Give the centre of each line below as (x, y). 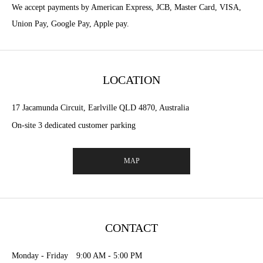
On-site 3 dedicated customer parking (74, 125)
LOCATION (131, 80)
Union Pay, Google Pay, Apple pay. (70, 24)
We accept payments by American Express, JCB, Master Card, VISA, (127, 7)
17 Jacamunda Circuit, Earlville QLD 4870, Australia (100, 108)
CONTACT (131, 228)
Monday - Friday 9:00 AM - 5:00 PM (77, 256)
